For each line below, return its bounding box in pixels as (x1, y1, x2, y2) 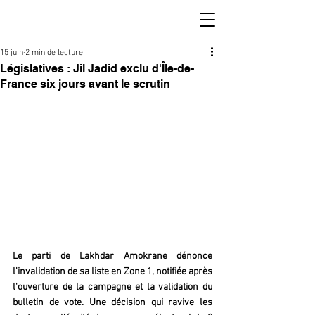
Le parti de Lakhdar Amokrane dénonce (13, 250, 212, 262)
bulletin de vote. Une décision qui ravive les (13, 296, 212, 309)
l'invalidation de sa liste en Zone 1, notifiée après (13, 265, 212, 278)
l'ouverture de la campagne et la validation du (13, 281, 212, 293)
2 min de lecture (25, 48, 83, 58)
